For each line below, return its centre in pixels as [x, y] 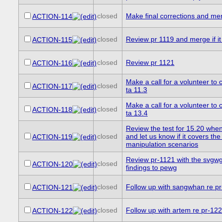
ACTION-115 [52, 40]
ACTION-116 [52, 63]
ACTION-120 [52, 164]
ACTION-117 [52, 86]
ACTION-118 [52, 110]
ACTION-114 [52, 17]
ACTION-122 [52, 211]
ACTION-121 [52, 188]
